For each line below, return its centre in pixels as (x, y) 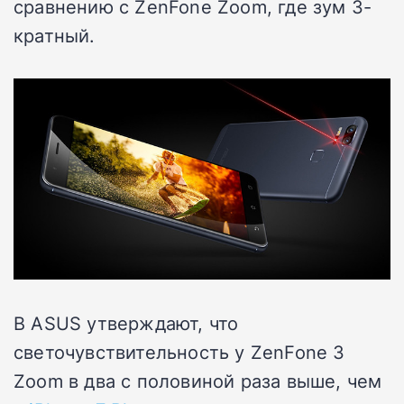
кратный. (55, 36)
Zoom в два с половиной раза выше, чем (198, 380)
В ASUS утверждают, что (126, 322)
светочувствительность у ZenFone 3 (179, 351)
